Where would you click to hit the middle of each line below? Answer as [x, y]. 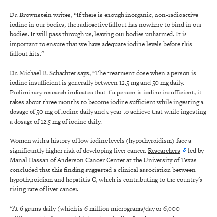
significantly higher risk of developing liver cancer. [79, 150]
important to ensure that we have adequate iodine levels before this [101, 44]
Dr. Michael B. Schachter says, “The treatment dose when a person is [103, 73]
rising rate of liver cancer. [44, 189]
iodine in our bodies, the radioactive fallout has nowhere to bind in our [106, 24]
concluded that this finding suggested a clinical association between [103, 170]
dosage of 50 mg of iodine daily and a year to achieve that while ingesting [108, 112]
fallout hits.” [27, 54]
